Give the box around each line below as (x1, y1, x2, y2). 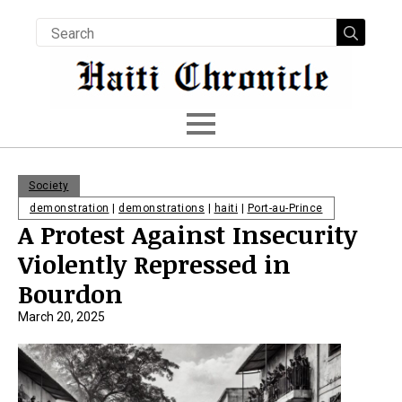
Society (29, 179, 69, 192)
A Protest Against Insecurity (18, 217, 357, 251)
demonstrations (118, 202, 205, 214)
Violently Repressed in (18, 247, 291, 281)
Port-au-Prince (247, 202, 323, 214)
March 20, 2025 (18, 310, 105, 324)
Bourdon (18, 276, 123, 310)
